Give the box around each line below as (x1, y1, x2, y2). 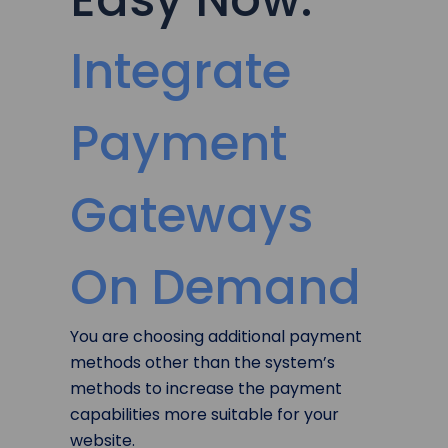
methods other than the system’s (70, 351, 335, 375)
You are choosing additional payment (70, 325, 362, 349)
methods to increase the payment (70, 377, 342, 401)
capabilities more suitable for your (70, 403, 339, 427)
